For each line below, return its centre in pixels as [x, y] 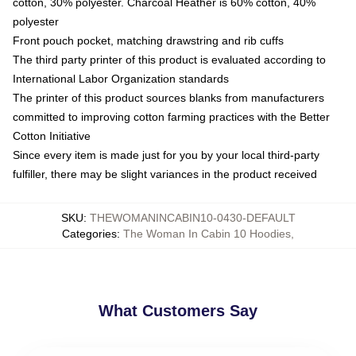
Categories [89, 234]
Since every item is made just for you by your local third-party [166, 155]
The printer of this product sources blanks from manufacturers [168, 98]
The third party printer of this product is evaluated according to [169, 60]
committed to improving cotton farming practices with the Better [171, 117]
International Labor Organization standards [121, 79]
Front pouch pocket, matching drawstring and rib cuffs [148, 41]
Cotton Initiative [52, 136]
